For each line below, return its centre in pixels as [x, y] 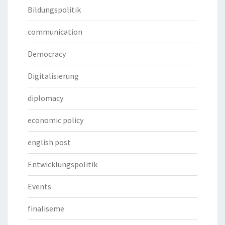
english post [49, 142]
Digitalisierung [53, 76]
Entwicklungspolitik [63, 164]
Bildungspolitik [54, 10]
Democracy [47, 54]
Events [39, 187]
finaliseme [46, 209]
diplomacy [45, 98]
